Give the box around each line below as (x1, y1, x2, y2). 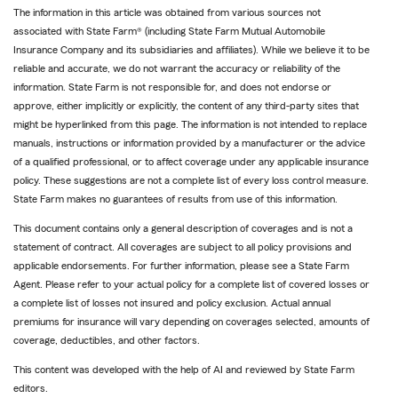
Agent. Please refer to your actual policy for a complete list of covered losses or (13, 279, 370, 291)
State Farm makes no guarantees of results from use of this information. (13, 194, 338, 205)
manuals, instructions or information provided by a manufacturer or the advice (13, 138, 365, 149)
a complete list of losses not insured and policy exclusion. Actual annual (13, 298, 330, 309)
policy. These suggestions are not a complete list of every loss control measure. (13, 175, 369, 187)
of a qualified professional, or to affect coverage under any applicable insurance (13, 156, 369, 168)
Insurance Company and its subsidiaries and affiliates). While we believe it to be (13, 44, 370, 56)
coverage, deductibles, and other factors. (13, 335, 200, 346)
